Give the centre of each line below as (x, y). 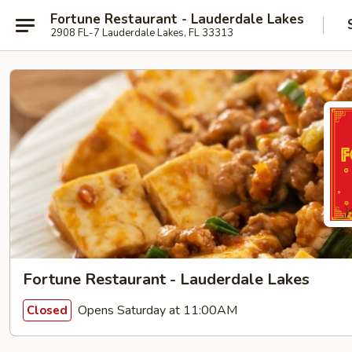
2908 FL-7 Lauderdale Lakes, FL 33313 (142, 33)
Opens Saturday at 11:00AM (156, 310)
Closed (47, 310)
